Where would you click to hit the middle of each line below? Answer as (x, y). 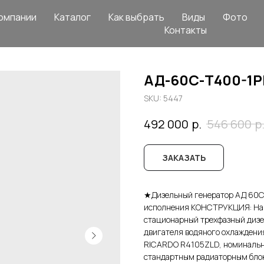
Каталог (72, 17)
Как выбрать (136, 17)
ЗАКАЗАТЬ (184, 157)
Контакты (186, 30)
